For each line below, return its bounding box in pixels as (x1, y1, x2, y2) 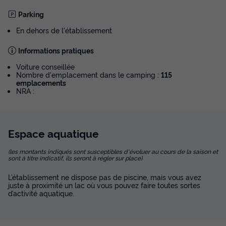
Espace (8, 125, 47, 140)
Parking (18, 9, 44, 19)
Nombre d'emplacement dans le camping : (16, 69, 161, 79)
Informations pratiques (18, 45, 94, 55)
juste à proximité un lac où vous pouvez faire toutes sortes (8, 180, 200, 190)
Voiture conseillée (16, 61, 75, 71)
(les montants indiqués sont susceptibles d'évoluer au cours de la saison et (8, 147, 218, 156)
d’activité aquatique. (8, 188, 74, 198)
